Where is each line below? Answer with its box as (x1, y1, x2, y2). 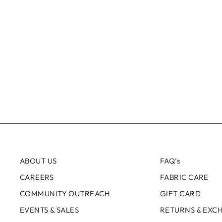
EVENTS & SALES (20, 205, 79, 215)
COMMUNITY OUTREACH (20, 188, 111, 198)
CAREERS (20, 172, 54, 182)
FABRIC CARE (160, 172, 209, 182)
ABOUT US (20, 156, 57, 166)
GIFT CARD (160, 188, 201, 198)
